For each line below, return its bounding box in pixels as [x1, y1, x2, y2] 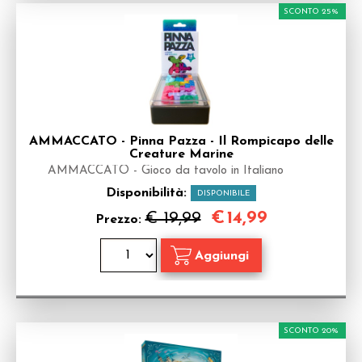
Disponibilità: [106, 187, 191, 200]
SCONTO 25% [284, 7, 339, 16]
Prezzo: [95, 213, 145, 226]
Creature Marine [128, 148, 234, 161]
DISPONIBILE [197, 189, 250, 198]
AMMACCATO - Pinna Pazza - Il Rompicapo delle [28, 135, 334, 148]
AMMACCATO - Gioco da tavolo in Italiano [48, 165, 284, 177]
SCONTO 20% [284, 326, 339, 335]
